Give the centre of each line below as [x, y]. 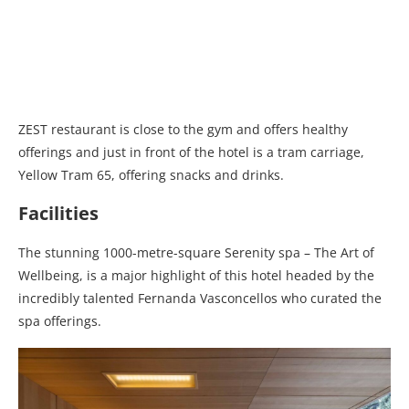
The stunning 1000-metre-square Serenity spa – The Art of [196, 253]
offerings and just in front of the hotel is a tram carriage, [191, 152]
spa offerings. [60, 321]
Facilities [58, 214]
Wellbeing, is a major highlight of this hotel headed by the [196, 276]
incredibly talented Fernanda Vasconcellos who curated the [200, 299]
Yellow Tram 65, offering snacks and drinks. [151, 175]
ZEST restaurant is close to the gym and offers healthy [183, 130]
